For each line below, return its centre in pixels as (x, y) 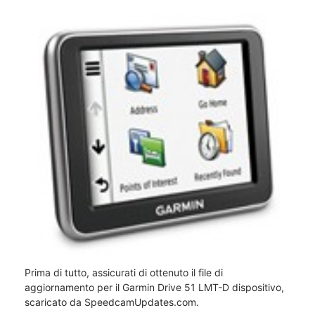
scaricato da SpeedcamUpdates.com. (112, 302)
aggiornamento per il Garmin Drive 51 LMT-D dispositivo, (154, 287)
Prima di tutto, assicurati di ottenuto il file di (124, 272)
